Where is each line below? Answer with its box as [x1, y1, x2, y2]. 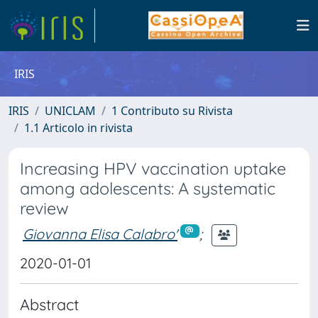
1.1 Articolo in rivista [24, 120, 133, 136]
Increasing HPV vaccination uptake [20, 158, 286, 179]
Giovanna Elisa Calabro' [23, 224, 177, 243]
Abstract [20, 295, 79, 314]
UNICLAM [45, 103, 96, 119]
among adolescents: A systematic [20, 178, 275, 199]
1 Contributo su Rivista [111, 103, 233, 119]
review [20, 198, 69, 219]
